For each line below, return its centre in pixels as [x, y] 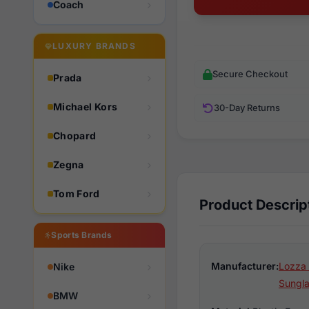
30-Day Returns [247, 108]
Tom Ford [77, 193]
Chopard [75, 136]
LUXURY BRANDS [94, 46]
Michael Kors [86, 107]
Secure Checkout [250, 74]
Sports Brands [82, 235]
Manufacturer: [245, 266]
